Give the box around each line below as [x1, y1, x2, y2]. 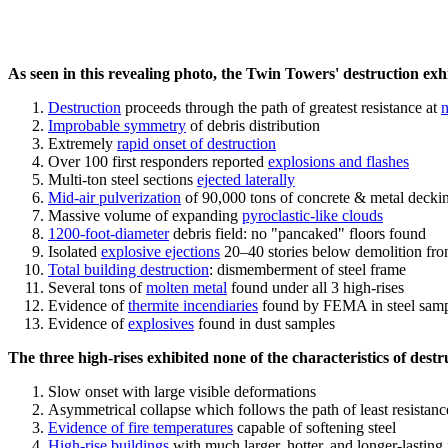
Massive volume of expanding [48, 207, 242, 224]
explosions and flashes [268, 153, 409, 170]
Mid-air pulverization [48, 189, 181, 206]
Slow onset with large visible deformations [48, 383, 316, 400]
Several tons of [48, 279, 146, 296]
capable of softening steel [233, 419, 396, 436]
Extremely [48, 135, 117, 152]
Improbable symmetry [48, 117, 186, 134]
